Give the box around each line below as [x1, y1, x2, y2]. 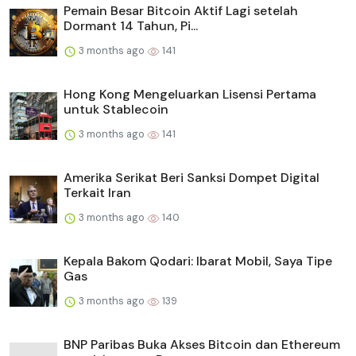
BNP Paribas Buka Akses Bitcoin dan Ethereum [64, 336, 340, 354]
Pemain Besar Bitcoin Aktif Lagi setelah [64, 2, 298, 20]
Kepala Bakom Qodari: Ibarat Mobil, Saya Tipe [64, 253, 332, 270]
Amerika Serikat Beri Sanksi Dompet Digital [64, 169, 319, 187]
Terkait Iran [64, 184, 131, 202]
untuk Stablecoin [64, 101, 168, 118]
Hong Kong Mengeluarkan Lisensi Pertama [64, 86, 316, 103]
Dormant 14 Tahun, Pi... [64, 17, 198, 35]
